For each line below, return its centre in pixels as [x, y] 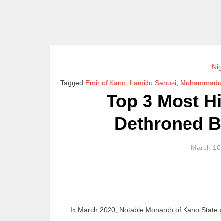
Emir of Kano [106, 83]
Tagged [73, 83]
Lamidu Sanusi [153, 83]
